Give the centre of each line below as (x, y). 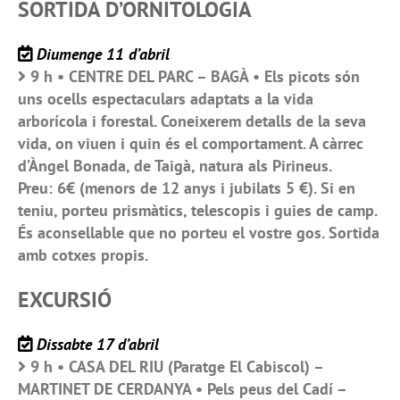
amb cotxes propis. (83, 255)
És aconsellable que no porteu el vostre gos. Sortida (199, 233)
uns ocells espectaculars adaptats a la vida (166, 99)
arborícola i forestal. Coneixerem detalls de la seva (192, 121)
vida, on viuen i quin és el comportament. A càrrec (191, 144)
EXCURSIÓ (65, 300)
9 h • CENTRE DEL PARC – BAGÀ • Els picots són (195, 77)
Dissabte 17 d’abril (98, 345)
